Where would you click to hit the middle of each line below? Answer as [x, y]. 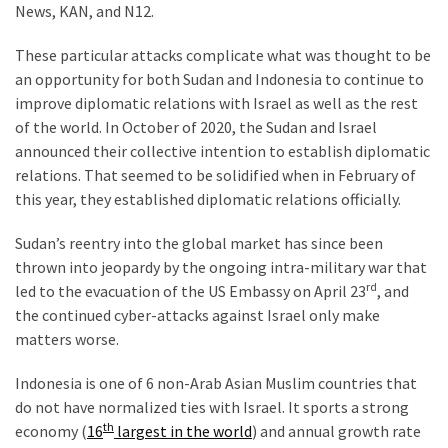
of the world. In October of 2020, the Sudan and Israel [196, 126]
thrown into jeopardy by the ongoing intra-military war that [221, 266]
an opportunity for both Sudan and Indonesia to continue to [219, 78]
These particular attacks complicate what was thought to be [223, 54]
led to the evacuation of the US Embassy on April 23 [190, 290]
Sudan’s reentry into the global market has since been [199, 242]
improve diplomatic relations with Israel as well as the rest [216, 102]
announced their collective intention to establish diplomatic [222, 150]
